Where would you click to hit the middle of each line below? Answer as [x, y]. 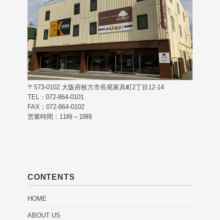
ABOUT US [44, 215]
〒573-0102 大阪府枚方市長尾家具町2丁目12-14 [96, 87]
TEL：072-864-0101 [56, 97]
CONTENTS [51, 177]
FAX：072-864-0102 [56, 107]
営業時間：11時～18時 [60, 116]
